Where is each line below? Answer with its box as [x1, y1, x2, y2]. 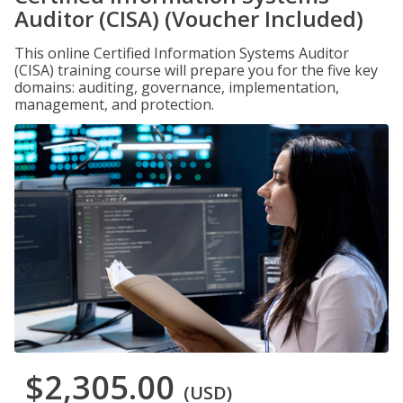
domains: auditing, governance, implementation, [14, 77, 339, 97]
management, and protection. [14, 94, 214, 114]
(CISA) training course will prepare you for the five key [14, 60, 378, 80]
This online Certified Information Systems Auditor [14, 43, 349, 63]
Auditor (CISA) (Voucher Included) [14, 4, 363, 33]
